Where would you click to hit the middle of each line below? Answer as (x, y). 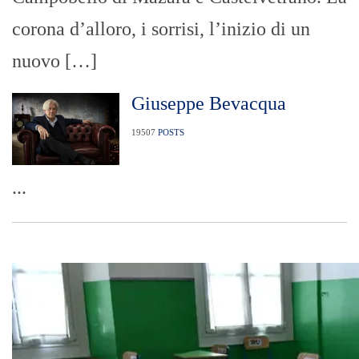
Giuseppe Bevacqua (208, 104)
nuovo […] (54, 61)
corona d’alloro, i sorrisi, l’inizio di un (161, 29)
